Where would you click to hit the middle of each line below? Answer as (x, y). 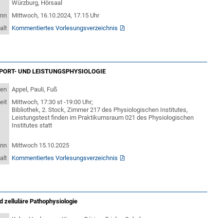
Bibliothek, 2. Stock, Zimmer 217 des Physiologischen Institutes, (100, 110)
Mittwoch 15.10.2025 (41, 145)
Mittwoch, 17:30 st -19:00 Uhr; (53, 102)
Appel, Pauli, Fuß (35, 89)
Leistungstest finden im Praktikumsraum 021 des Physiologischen (103, 118)
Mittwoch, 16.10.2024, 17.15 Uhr (56, 15)
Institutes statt (32, 125)
